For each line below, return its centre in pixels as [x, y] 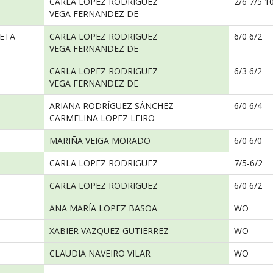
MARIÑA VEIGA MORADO [100, 140]
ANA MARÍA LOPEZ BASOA [103, 208]
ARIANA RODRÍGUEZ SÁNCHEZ [112, 106]
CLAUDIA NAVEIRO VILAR [100, 253]
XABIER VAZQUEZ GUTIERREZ [109, 231]
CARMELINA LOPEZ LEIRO [102, 118]
